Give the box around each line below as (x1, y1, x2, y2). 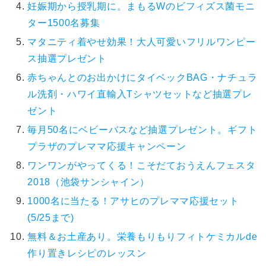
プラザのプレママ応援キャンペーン (27, 141, 186, 152)
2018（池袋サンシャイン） (27, 177, 150, 188)
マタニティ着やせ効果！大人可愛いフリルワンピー (27, 37, 256, 47)
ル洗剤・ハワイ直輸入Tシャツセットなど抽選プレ (27, 89, 252, 100)
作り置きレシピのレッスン (27, 248, 147, 259)
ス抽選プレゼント (27, 53, 107, 64)
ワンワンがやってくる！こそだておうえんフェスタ (27, 160, 256, 171)
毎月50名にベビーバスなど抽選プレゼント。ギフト (27, 125, 258, 135)
